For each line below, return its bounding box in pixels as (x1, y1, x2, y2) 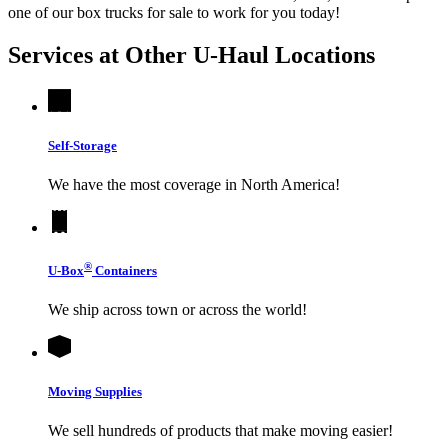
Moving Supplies (48, 384, 142, 400)
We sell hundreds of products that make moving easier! (48, 422, 393, 440)
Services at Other (8, 41, 193, 68)
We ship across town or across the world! (48, 300, 307, 318)
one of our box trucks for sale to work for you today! (8, 3, 340, 21)
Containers (92, 262, 157, 278)
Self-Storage (48, 137, 117, 153)
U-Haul (193, 41, 269, 68)
